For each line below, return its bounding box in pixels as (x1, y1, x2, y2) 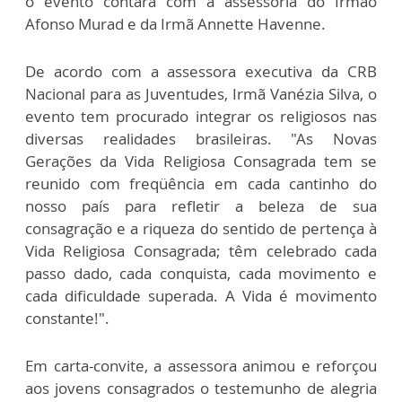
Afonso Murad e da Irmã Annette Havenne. (25, 13, 326, 34)
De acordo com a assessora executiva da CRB (25, 60, 377, 82)
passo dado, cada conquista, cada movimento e (25, 262, 377, 284)
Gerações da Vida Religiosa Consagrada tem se (25, 150, 377, 171)
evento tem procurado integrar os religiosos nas (25, 105, 377, 127)
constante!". (25, 307, 109, 328)
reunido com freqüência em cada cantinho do (25, 172, 377, 194)
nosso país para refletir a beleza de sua (25, 195, 377, 216)
